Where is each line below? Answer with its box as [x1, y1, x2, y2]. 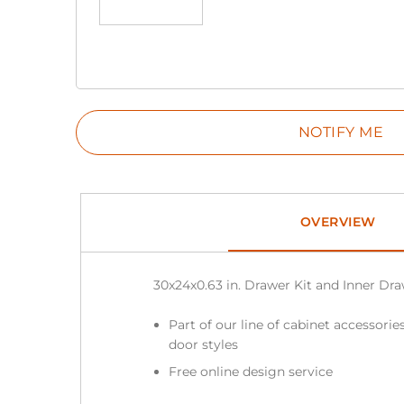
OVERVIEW [299, 214, 376, 231]
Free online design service [168, 363, 333, 380]
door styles [168, 335, 238, 353]
